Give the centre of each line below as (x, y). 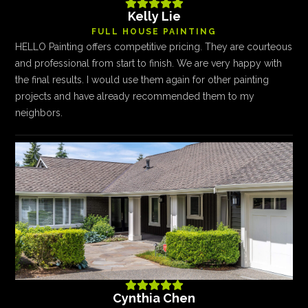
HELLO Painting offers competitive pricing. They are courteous (154, 47)
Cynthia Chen (154, 298)
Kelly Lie (154, 16)
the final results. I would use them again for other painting (142, 80)
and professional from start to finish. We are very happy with (149, 63)
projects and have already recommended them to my (135, 96)
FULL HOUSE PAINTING (154, 32)
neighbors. (39, 113)
